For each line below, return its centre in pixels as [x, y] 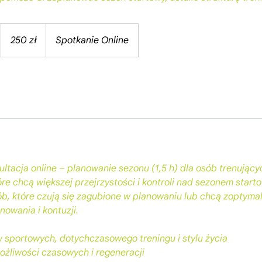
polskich [12, 40]
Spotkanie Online [92, 40]
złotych [11, 33]
